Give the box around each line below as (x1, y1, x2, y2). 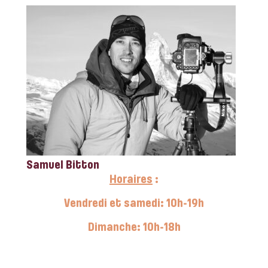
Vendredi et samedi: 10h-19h (64, 198, 204, 211)
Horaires (109, 174, 153, 187)
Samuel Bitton (26, 160, 99, 172)
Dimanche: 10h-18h (87, 222, 181, 234)
